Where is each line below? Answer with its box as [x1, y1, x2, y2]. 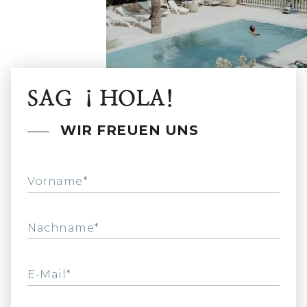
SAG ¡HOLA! [27, 86, 175, 111]
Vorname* [27, 175, 88, 188]
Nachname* [27, 221, 99, 235]
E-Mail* [27, 268, 71, 282]
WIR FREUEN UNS [60, 122, 199, 139]
